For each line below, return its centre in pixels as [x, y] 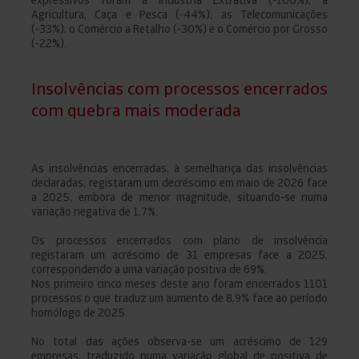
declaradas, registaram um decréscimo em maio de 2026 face [179, 182]
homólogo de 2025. [79, 312]
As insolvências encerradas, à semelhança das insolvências [179, 168]
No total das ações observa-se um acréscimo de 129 [179, 341]
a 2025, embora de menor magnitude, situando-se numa [179, 197]
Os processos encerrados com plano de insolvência [179, 240]
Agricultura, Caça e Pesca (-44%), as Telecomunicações [179, 14]
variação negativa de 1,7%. [96, 211]
